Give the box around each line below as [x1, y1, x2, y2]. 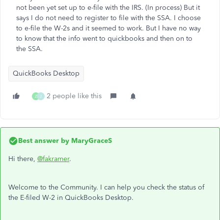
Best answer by [18, 137, 69, 145]
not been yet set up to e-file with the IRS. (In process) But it [16, 3, 200, 12]
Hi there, [8, 155, 37, 163]
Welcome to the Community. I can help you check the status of [8, 183, 204, 192]
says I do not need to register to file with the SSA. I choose [16, 14, 201, 22]
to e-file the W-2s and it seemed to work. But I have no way [16, 24, 201, 32]
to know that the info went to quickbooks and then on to [16, 34, 192, 43]
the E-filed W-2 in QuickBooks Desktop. [8, 193, 136, 202]
